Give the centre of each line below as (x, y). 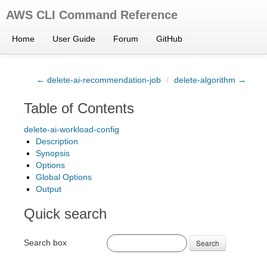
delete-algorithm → (210, 80)
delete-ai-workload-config (72, 129)
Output (49, 189)
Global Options (64, 177)
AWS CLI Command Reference (92, 15)
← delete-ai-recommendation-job (99, 80)
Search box (45, 242)
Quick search (65, 214)
